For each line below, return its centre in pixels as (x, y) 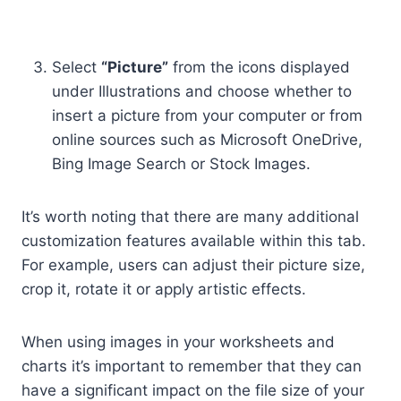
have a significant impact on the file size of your (193, 390)
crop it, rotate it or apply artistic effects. (164, 289)
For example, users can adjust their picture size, (193, 264)
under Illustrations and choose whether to (202, 91)
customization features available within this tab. (194, 240)
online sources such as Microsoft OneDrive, (207, 139)
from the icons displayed (259, 67)
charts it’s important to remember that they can (192, 366)
